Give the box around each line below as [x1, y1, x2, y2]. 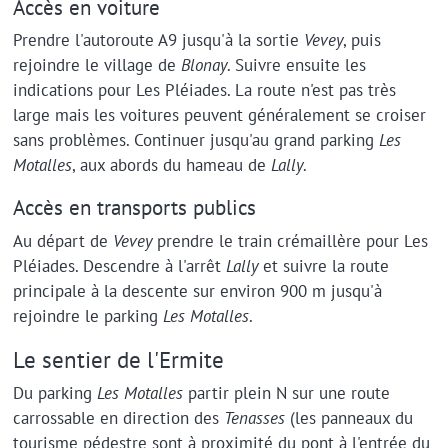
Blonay [180, 54, 227, 77]
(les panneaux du [284, 407, 413, 430]
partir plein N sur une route [182, 382, 390, 405]
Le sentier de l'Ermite [12, 344, 224, 374]
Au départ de [12, 229, 113, 252]
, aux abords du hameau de [71, 154, 271, 177]
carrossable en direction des [12, 407, 224, 430]
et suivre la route [257, 254, 389, 277]
